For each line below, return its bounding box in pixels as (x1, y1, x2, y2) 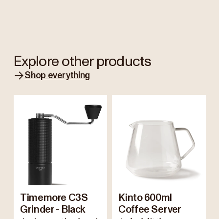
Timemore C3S (20, 193, 88, 203)
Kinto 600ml (118, 193, 172, 203)
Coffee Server (118, 204, 181, 215)
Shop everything (24, 70, 90, 80)
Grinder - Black (20, 204, 86, 215)
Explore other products (13, 54, 152, 69)
